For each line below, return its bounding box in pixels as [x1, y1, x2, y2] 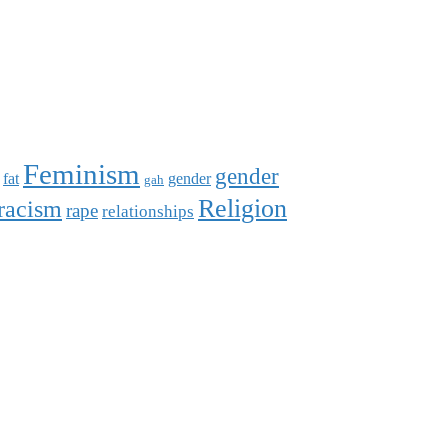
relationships [102, 200, 194, 221]
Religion [198, 193, 287, 223]
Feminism [23, 157, 140, 190]
